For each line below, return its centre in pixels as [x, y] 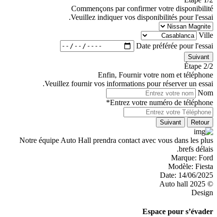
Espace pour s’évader [178, 211]
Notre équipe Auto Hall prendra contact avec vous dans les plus [116, 140]
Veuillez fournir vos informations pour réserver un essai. [129, 83]
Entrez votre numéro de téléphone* [162, 102]
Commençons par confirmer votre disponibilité [142, 8]
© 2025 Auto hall [209, 184]
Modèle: [181, 166]
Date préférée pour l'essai [175, 46]
